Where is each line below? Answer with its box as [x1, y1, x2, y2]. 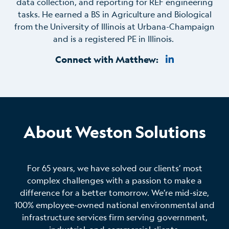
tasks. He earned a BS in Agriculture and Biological [17, 9, 212, 20]
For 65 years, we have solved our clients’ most [27, 162, 202, 173]
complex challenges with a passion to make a [27, 174, 202, 186]
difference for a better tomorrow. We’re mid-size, [20, 187, 209, 198]
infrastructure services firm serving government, [21, 211, 208, 222]
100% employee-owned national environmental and [14, 199, 215, 210]
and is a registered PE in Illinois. [53, 33, 176, 44]
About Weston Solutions [23, 122, 206, 142]
